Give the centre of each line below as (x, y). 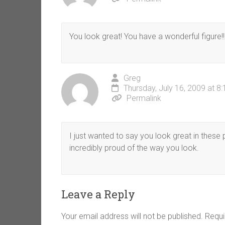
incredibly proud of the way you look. (134, 148)
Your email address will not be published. (132, 216)
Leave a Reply (98, 194)
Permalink (144, 98)
